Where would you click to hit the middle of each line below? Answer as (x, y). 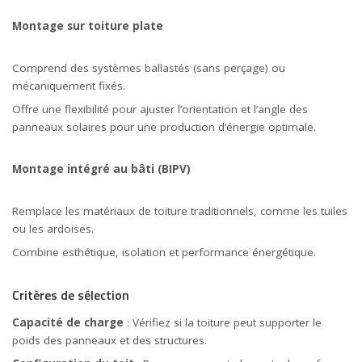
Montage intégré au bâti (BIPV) (101, 169)
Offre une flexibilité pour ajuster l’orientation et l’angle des (160, 109)
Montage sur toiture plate (88, 26)
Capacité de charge (68, 323)
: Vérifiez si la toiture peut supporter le (223, 323)
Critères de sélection (71, 295)
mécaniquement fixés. (69, 86)
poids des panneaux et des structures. (109, 341)
